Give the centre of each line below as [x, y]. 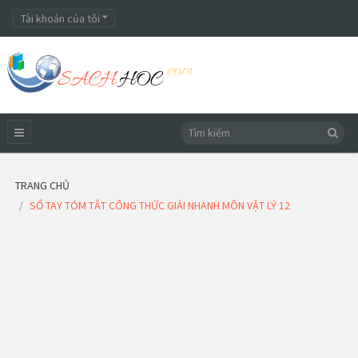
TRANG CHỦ [42, 185]
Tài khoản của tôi [62, 18]
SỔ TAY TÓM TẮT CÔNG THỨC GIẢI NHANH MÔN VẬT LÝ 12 [160, 205]
